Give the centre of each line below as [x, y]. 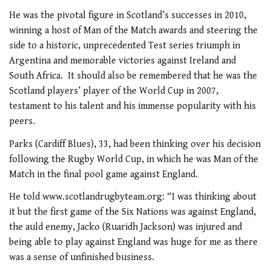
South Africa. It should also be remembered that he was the [133, 76]
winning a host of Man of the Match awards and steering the [133, 31]
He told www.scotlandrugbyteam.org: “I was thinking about [133, 197]
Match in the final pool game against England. [103, 174]
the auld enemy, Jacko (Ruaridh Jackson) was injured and [126, 227]
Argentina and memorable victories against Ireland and [122, 61]
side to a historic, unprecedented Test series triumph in [125, 46]
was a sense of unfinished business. [82, 258]
